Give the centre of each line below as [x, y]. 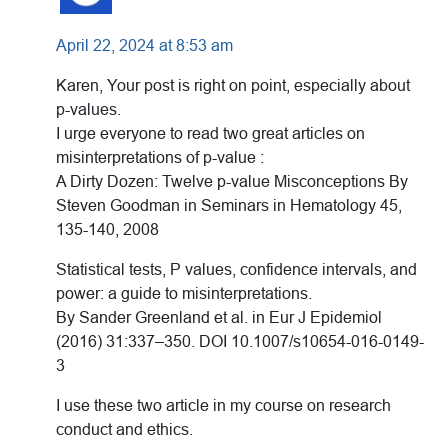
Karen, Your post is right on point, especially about [233, 86]
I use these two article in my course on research [223, 406]
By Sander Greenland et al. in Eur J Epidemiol [219, 318]
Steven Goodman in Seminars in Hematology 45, [229, 206]
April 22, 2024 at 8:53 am [144, 46]
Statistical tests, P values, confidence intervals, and [236, 270]
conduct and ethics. [124, 430]
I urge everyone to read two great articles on [210, 134]
